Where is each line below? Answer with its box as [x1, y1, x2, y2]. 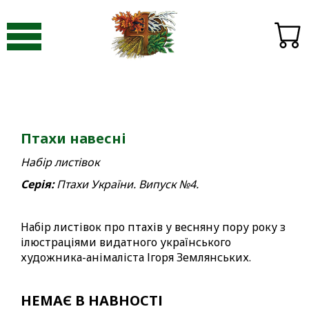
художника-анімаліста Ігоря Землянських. [21, 250, 251, 265]
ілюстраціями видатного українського [21, 235, 231, 250]
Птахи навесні [21, 129, 126, 148]
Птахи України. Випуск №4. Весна [158, 14, 288, 26]
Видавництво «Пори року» [14, 14, 121, 26]
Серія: [21, 177, 54, 192]
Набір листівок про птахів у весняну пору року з [21, 219, 286, 235]
